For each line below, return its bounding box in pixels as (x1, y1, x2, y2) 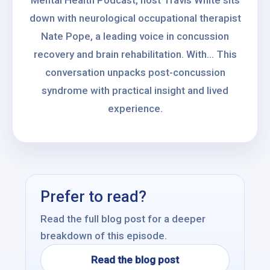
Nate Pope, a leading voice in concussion (41, 30, 229, 42)
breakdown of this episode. (40, 230, 167, 242)
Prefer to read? (40, 187, 146, 206)
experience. (107, 102, 163, 115)
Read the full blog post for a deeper (40, 213, 206, 225)
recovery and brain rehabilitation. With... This (33, 48, 237, 60)
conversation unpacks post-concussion (45, 66, 225, 78)
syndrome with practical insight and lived (42, 84, 228, 96)
